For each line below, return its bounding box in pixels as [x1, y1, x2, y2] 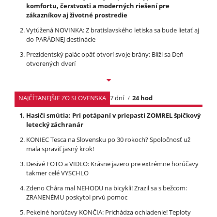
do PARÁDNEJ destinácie [26, 35, 95, 44]
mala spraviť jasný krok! [26, 144, 94, 153]
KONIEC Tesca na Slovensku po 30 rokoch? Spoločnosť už [26, 135, 190, 144]
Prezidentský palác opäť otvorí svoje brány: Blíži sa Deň [26, 50, 184, 59]
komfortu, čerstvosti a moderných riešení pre [26, 1, 170, 10]
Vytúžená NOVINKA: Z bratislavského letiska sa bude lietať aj [26, 26, 199, 34]
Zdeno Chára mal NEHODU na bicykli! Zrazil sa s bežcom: [26, 184, 187, 192]
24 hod [132, 93, 153, 102]
